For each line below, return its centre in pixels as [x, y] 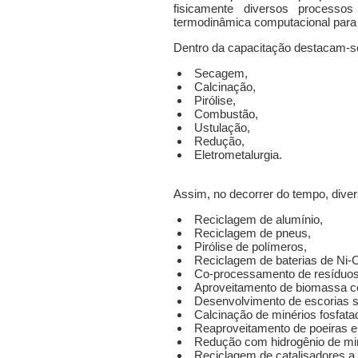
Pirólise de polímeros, [251, 246]
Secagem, [221, 73]
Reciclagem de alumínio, [259, 219]
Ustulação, [222, 127]
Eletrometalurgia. [238, 154]
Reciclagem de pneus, [253, 233]
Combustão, [226, 113]
